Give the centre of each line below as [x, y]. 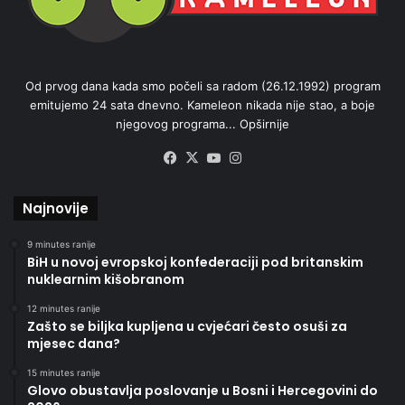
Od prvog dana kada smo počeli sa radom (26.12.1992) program [202, 85]
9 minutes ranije [61, 244]
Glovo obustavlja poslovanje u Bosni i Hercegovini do [202, 390]
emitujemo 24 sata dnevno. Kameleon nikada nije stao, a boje [202, 104]
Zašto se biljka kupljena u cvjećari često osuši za [187, 326]
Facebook [212, 157]
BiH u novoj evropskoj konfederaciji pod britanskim [195, 262]
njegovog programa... [178, 123]
